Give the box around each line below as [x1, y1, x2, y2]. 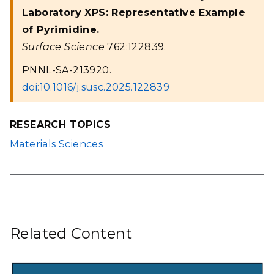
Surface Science [22, 41, 105, 53]
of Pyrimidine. [22, 24, 100, 35]
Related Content [10, 224, 132, 243]
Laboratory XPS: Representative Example [22, 7, 246, 18]
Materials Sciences [10, 138, 103, 150]
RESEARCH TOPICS [10, 119, 111, 131]
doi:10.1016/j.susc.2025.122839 [22, 81, 169, 93]
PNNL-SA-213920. [22, 64, 111, 76]
